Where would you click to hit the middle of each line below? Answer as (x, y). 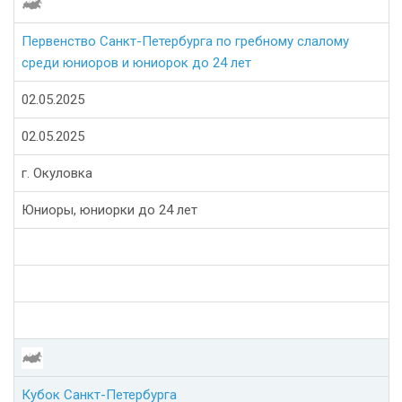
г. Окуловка (57, 174)
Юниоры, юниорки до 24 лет (109, 210)
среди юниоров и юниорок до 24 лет (136, 63)
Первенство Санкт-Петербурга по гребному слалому (185, 42)
